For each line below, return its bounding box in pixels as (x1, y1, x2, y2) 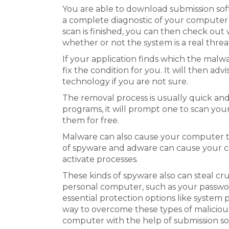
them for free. (62, 116, 119, 125)
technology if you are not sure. (62, 77, 188, 86)
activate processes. (62, 154, 138, 164)
